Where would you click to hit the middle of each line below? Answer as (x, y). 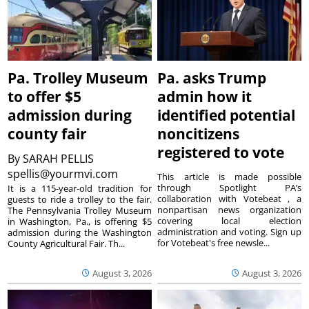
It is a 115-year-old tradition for (80, 188)
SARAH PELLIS (59, 158)
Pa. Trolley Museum (78, 78)
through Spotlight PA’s (229, 187)
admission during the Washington (80, 232)
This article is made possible (229, 176)
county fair (48, 133)
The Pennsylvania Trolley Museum (80, 210)
